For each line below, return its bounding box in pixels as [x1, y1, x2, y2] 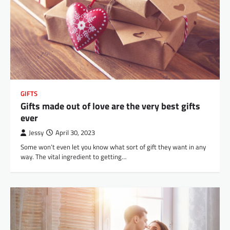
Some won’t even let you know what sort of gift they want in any [21, 141, 206, 152]
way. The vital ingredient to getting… [21, 151, 126, 162]
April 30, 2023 [55, 127, 95, 138]
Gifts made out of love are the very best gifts [21, 99, 200, 113]
